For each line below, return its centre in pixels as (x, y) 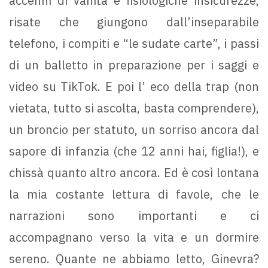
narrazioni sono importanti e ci (134, 216)
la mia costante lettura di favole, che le (134, 194)
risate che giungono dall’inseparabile (134, 22)
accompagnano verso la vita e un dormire (134, 237)
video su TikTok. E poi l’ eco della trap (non (134, 87)
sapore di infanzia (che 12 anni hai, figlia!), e (134, 151)
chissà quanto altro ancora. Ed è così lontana (134, 173)
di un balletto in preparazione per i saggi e (134, 65)
